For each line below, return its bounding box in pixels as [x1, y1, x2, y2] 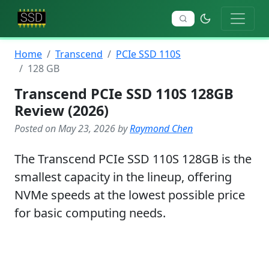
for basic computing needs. [14, 205, 166, 221]
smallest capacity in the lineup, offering [14, 169, 232, 185]
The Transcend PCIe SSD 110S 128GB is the [14, 151, 252, 167]
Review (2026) [14, 101, 109, 120]
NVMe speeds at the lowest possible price [14, 187, 245, 203]
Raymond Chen [130, 122, 193, 135]
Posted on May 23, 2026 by [14, 122, 130, 135]
